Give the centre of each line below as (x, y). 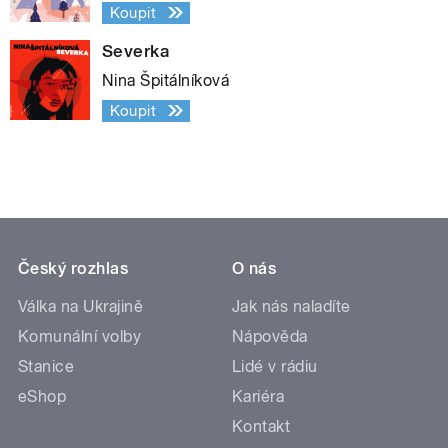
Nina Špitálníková (166, 80)
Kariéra (258, 396)
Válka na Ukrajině (81, 306)
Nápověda (270, 336)
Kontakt (261, 426)
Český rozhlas (73, 268)
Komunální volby (80, 336)
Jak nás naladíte (291, 306)
